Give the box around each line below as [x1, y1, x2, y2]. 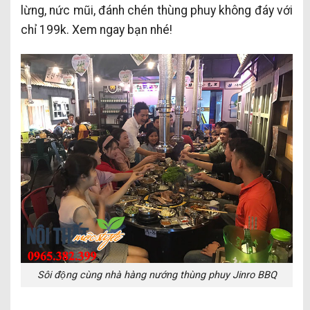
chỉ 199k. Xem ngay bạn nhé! [21, 23, 172, 37]
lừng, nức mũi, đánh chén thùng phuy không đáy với [21, 3, 293, 17]
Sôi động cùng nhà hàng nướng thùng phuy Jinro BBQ [37, 268, 277, 281]
